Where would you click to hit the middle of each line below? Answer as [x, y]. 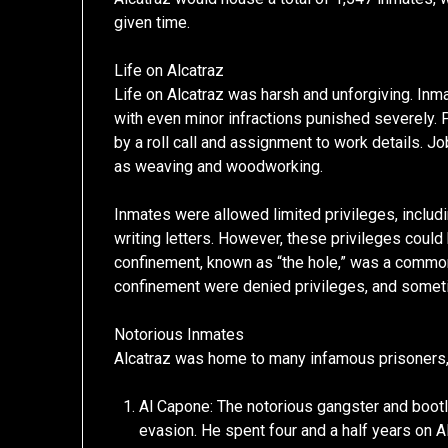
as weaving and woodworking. [219, 166]
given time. [152, 22]
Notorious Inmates [179, 334]
